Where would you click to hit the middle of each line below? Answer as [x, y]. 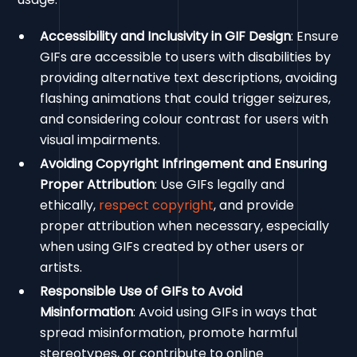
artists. [61, 268]
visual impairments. [100, 140]
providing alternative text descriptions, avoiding [189, 78]
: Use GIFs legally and [220, 185]
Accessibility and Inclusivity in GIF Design [166, 37]
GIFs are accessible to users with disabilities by [186, 57]
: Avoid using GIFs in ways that [226, 312]
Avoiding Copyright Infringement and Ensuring [184, 164]
